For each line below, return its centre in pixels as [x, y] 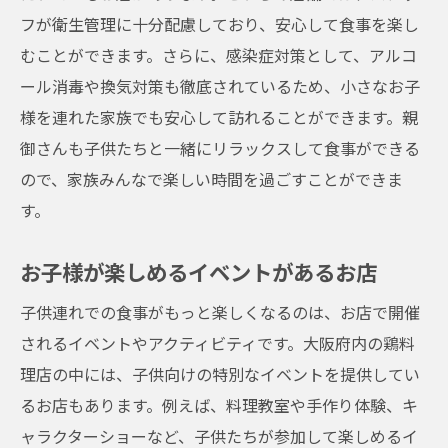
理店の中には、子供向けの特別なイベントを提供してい [220, 374]
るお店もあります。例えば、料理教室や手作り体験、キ [219, 405]
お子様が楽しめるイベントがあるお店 [198, 271]
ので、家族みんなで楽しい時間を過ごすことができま [211, 179]
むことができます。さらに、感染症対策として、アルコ [218, 55]
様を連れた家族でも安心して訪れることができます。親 [219, 117]
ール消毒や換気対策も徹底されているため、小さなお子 [220, 86]
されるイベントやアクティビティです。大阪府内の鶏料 [217, 343]
